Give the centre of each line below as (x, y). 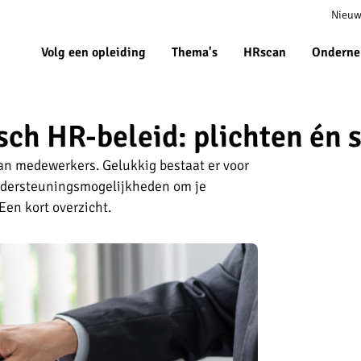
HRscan (265, 52)
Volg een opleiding (93, 52)
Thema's (195, 52)
